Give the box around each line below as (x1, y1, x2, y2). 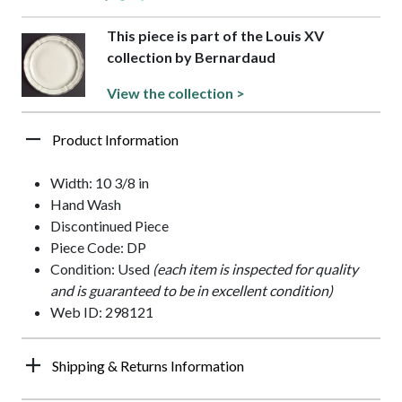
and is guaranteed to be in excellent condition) (50, 282, 333, 300)
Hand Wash (50, 196, 121, 214)
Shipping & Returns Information (52, 357, 244, 375)
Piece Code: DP (50, 239, 146, 257)
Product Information (52, 131, 179, 149)
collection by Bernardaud (106, 48, 275, 66)
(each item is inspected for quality (153, 260, 358, 278)
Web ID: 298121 (50, 303, 153, 321)
